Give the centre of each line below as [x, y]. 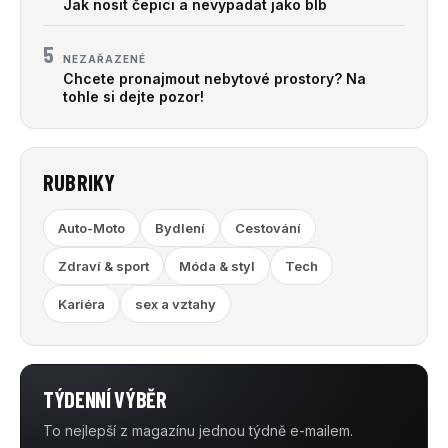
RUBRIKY [79, 182]
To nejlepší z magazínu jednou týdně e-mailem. [198, 431]
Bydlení [180, 228]
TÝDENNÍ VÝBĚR [105, 399]
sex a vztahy [175, 304]
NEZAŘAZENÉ [104, 59]
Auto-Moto [91, 228]
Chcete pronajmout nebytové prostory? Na [214, 79]
